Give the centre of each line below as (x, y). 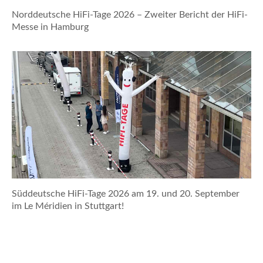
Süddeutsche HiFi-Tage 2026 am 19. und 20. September (126, 194)
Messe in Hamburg (50, 27)
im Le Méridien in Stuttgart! (68, 206)
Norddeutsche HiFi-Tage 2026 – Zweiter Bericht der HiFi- (130, 15)
